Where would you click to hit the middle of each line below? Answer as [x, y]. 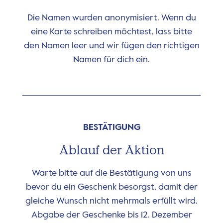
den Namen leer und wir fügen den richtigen [111, 46]
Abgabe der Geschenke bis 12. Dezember [111, 215]
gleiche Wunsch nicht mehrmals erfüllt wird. [111, 201]
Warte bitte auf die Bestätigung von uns [111, 173]
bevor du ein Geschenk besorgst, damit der [111, 187]
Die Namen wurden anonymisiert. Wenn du [111, 18]
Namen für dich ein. [111, 59]
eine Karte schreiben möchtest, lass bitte [111, 32]
